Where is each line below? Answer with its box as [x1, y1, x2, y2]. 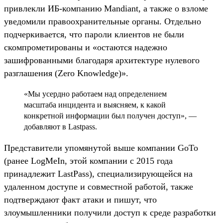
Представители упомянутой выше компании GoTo [4, 142, 198, 153]
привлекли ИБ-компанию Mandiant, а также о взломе [4, 3, 208, 13]
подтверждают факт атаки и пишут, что [4, 194, 157, 205]
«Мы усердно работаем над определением [24, 89, 167, 98]
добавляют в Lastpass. [24, 122, 97, 131]
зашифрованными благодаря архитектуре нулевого [4, 55, 200, 65]
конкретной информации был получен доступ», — [24, 111, 197, 120]
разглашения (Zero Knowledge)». [4, 68, 128, 78]
